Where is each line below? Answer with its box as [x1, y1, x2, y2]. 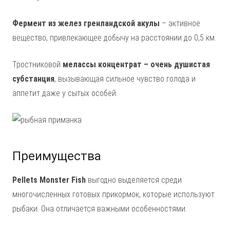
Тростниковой [12, 60, 63, 70]
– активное [160, 18, 200, 29]
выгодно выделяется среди [86, 175, 182, 185]
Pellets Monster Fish [12, 175, 86, 185]
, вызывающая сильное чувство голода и [54, 74, 196, 84]
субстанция [12, 74, 54, 84]
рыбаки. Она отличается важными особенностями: [12, 204, 187, 214]
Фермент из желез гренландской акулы [12, 18, 160, 29]
